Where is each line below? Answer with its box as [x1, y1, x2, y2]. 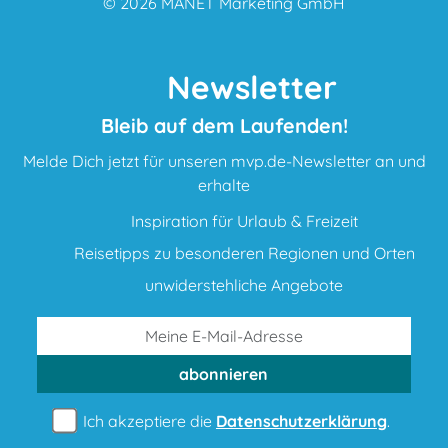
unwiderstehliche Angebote [141, 275, 343, 295]
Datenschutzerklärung [215, 411, 387, 431]
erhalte [198, 175, 250, 195]
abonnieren [179, 364, 269, 384]
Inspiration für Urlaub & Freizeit [126, 211, 358, 231]
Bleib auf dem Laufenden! [100, 113, 348, 138]
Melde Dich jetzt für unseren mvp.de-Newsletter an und [22, 151, 426, 171]
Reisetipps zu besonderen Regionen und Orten [69, 243, 415, 263]
